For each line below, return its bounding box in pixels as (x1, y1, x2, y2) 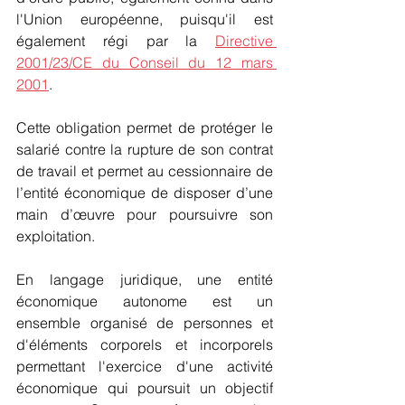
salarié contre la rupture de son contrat (16, 140, 273, 158)
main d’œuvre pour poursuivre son (16, 205, 273, 223)
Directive (215, 32, 273, 50)
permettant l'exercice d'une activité (16, 357, 273, 375)
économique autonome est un (16, 292, 273, 310)
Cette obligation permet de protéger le (16, 118, 273, 137)
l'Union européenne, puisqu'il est (16, 10, 273, 28)
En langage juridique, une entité (16, 270, 273, 288)
